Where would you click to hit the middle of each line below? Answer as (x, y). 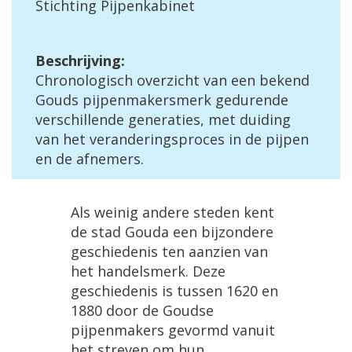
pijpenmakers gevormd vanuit (173, 330)
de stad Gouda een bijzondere (172, 232)
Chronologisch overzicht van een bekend (172, 80)
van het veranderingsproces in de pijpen (172, 139)
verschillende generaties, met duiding (163, 119)
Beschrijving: (80, 60)
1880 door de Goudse (142, 310)
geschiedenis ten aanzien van (169, 251)
